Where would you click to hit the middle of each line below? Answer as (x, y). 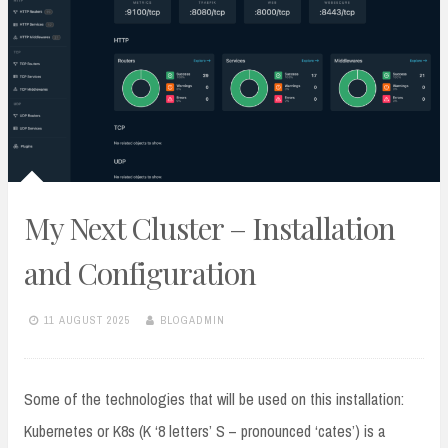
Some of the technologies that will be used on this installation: (222, 398)
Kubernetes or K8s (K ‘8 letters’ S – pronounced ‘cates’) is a (204, 430)
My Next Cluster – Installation (209, 227)
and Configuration (140, 272)
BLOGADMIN (192, 320)
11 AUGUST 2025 (87, 320)
